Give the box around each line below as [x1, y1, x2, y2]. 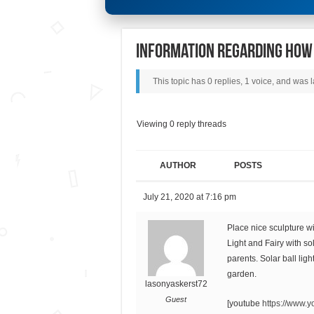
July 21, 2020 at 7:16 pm [142, 191, 236, 202]
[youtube [226, 298, 262, 308]
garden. [226, 268, 257, 279]
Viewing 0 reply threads [136, 118, 226, 129]
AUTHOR [159, 160, 196, 170]
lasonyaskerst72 [144, 278, 207, 289]
